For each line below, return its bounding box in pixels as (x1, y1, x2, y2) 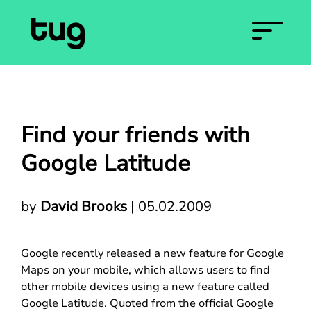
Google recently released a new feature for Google (21, 246, 284, 261)
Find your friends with (21, 120, 250, 150)
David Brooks (40, 197, 127, 216)
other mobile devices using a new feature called (21, 279, 269, 294)
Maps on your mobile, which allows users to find (21, 262, 270, 278)
